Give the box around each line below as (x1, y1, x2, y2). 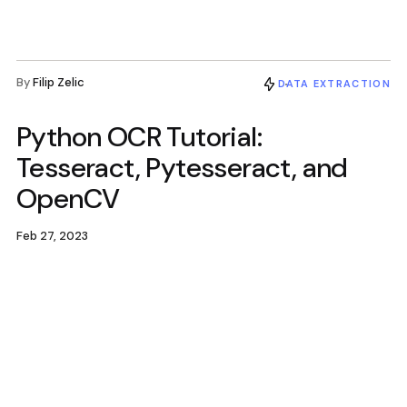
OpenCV (16, 181, 120, 216)
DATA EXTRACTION (278, 77, 391, 90)
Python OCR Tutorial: (16, 119, 262, 154)
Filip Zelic (33, 74, 84, 90)
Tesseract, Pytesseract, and (16, 150, 348, 185)
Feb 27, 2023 (16, 228, 88, 243)
